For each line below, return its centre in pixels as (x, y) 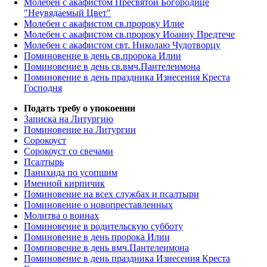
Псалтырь (44, 162)
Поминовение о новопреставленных (98, 205)
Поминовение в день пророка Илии (97, 237)
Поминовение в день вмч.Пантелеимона (106, 248)
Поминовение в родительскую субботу (103, 226)
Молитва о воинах (61, 216)
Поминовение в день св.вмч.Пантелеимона (112, 67)
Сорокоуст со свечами (69, 151)
